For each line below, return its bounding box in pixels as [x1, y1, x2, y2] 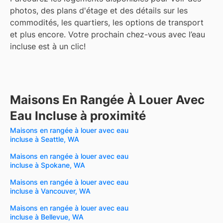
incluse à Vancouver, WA [10, 187, 91, 196]
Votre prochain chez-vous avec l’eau [68, 29, 205, 40]
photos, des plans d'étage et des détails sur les [10, 5, 188, 16]
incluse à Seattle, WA [10, 135, 79, 144]
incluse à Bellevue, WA [10, 213, 84, 222]
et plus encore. [10, 29, 66, 40]
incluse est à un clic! [10, 41, 86, 52]
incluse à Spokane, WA [10, 161, 85, 170]
